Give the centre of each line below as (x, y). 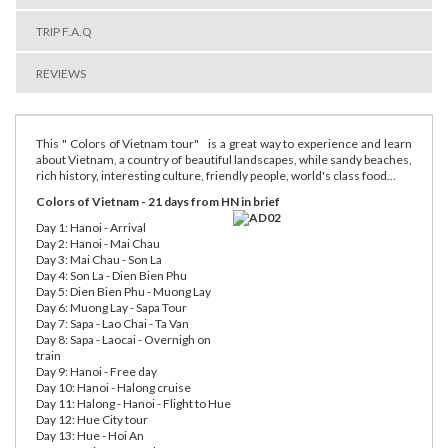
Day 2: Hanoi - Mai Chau (98, 243)
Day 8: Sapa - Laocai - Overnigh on (123, 339)
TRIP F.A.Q (64, 31)
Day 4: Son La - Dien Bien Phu (111, 275)
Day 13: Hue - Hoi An (90, 435)
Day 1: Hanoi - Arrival (91, 227)
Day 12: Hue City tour (92, 419)
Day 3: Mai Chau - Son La (99, 259)
